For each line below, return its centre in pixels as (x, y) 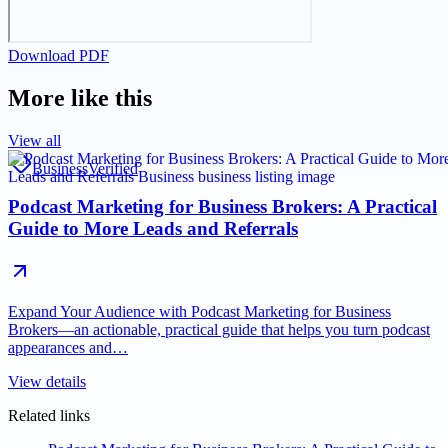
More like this (80, 97)
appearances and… (68, 348)
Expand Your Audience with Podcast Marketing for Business (199, 312)
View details (47, 382)
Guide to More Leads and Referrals (153, 229)
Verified (113, 168)
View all (34, 140)
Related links (49, 416)
